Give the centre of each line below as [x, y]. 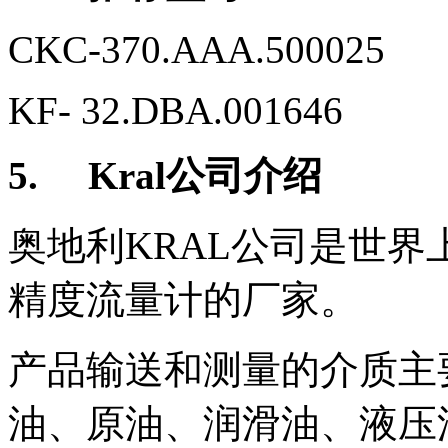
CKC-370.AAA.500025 [196, 50]
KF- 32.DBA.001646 [175, 111]
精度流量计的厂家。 [183, 300]
